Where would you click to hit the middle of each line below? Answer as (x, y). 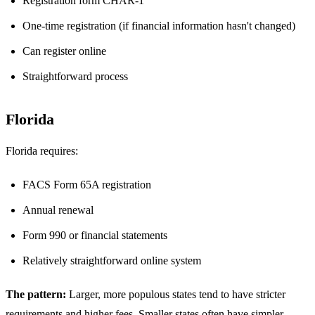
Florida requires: (42, 150)
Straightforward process (75, 76)
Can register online (64, 51)
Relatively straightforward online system (112, 260)
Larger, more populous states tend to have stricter (176, 294)
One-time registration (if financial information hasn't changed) (159, 25)
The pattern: (36, 294)
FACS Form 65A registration (87, 184)
